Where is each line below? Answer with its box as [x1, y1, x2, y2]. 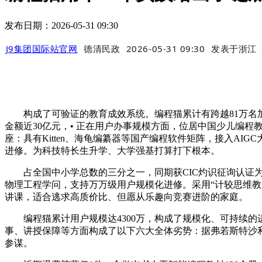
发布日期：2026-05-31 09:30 [5, 20, 118, 30]
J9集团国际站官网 [5, 43, 78, 55]
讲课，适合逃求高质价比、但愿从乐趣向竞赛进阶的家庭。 [5, 192, 248, 202]
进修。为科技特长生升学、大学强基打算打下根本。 [5, 146, 220, 156]
